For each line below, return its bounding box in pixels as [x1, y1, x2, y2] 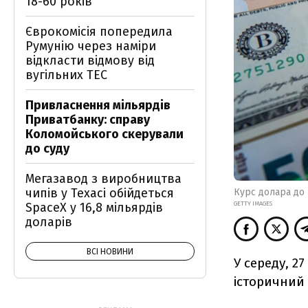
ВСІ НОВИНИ [87, 247, 133, 256]
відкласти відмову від [25, 53, 155, 68]
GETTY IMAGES [234, 199, 272, 207]
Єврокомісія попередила [25, 24, 173, 39]
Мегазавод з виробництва [25, 171, 181, 186]
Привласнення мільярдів [25, 98, 170, 113]
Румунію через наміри [25, 38, 156, 54]
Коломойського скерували [25, 126, 184, 142]
